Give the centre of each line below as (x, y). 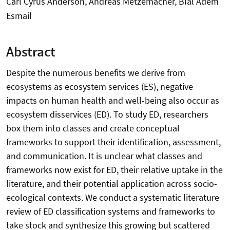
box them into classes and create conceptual (93, 128)
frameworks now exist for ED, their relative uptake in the (114, 170)
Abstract (31, 52)
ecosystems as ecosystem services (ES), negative (100, 87)
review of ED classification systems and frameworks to (111, 212)
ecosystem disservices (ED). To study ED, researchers (107, 114)
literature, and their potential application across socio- (112, 184)
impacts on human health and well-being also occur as (113, 101)
